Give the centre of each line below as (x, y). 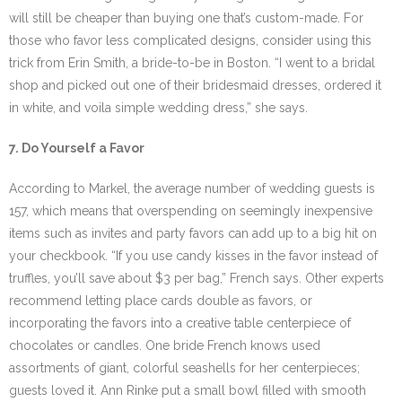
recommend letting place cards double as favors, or (161, 301)
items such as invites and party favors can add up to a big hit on (193, 233)
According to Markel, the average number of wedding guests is (192, 188)
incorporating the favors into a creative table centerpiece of (180, 323)
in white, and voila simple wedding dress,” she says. (158, 108)
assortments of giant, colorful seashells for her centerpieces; (184, 368)
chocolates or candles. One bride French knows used (165, 345)
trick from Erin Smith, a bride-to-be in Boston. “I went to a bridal (192, 63)
